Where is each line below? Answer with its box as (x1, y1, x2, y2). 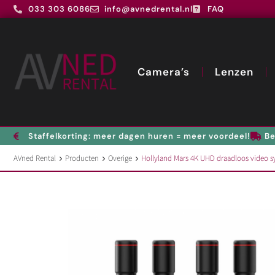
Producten (65, 153, 99, 165)
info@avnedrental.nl (104, 4, 193, 14)
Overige (108, 153, 132, 165)
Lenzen (215, 65, 254, 79)
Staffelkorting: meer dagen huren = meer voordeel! (28, 131, 250, 142)
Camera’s (137, 65, 190, 79)
